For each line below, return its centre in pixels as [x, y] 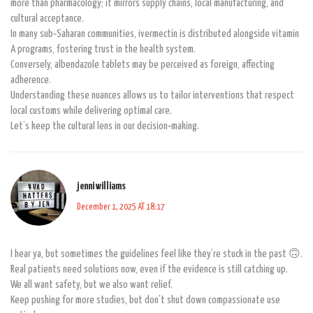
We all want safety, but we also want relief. [92, 284]
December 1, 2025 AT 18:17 [121, 208]
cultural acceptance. [47, 18]
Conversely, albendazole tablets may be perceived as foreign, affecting [143, 64]
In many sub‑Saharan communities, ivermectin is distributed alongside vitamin [155, 34]
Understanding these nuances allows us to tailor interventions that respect [152, 95]
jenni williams [101, 187]
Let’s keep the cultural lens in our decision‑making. [105, 126]
